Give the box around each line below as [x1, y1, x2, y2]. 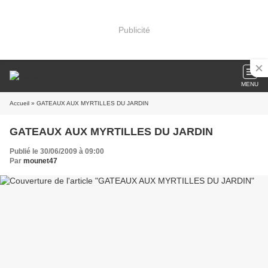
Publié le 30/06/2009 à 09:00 [10, 147, 104, 156]
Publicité [118, 25, 150, 35]
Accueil [10, 100, 29, 106]
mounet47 [23, 157, 57, 165]
